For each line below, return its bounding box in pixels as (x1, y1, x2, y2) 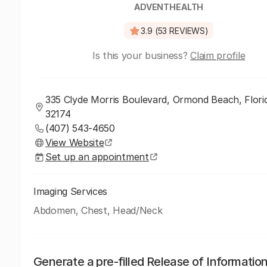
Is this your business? (92, 49, 191, 61)
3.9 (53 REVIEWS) (141, 25, 209, 36)
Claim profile (190, 49, 246, 61)
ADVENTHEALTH (134, 2, 204, 12)
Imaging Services (33, 185, 108, 197)
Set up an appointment (45, 151, 149, 163)
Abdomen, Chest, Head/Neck (33, 204, 163, 216)
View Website (45, 136, 104, 148)
